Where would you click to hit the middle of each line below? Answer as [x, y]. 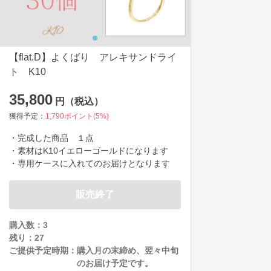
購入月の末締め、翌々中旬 [128, 250]
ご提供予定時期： [43, 250]
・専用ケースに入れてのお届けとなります [90, 163]
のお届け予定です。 [115, 263]
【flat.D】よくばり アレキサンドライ [93, 57]
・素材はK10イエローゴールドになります [89, 150]
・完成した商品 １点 [51, 138]
